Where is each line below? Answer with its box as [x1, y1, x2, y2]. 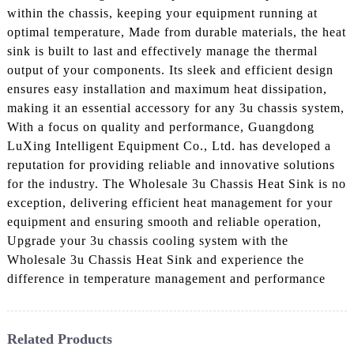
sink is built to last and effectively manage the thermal [6, 43, 318, 58]
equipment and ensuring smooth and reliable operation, [6, 214, 322, 228]
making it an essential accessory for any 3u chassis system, [6, 100, 345, 115]
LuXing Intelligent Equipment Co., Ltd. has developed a [6, 138, 331, 153]
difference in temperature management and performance [6, 271, 326, 285]
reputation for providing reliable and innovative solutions [6, 157, 335, 171]
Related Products [6, 330, 112, 347]
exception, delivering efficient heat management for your [6, 195, 333, 209]
